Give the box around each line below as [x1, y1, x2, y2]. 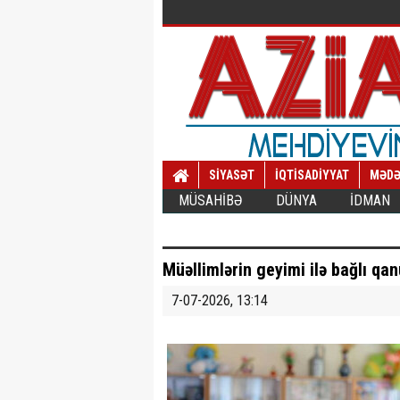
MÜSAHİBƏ [179, 192, 243, 209]
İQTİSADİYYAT [275, 168, 349, 182]
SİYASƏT [209, 168, 254, 182]
